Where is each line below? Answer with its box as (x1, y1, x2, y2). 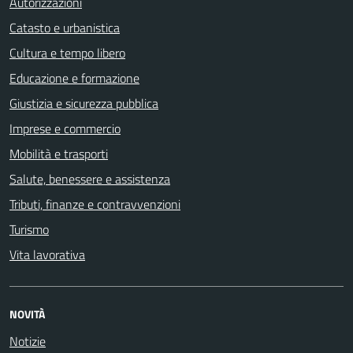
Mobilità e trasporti (9, 143, 108, 163)
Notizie (9, 331, 46, 351)
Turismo (9, 219, 49, 239)
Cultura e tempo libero (9, 43, 125, 62)
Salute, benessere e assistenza (9, 169, 170, 188)
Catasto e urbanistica (9, 17, 120, 37)
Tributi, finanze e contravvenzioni (9, 194, 180, 214)
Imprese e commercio (9, 118, 121, 138)
